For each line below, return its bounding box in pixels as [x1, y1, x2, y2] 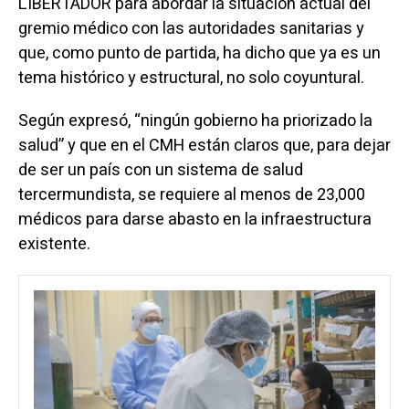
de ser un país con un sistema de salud [17, 158, 303, 184]
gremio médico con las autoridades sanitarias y [17, 16, 364, 42]
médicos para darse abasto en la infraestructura [17, 207, 372, 233]
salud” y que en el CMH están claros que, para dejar [17, 133, 391, 159]
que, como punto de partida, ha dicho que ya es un [17, 41, 381, 67]
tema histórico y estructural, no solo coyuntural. [17, 66, 364, 91]
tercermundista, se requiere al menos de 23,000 [17, 183, 365, 208]
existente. [17, 232, 90, 257]
